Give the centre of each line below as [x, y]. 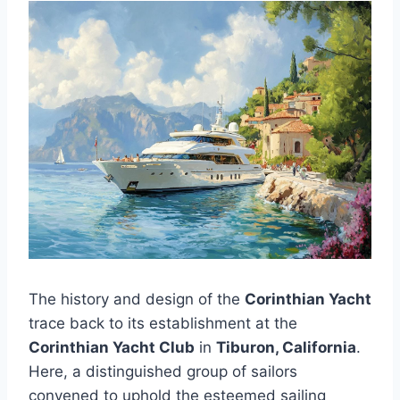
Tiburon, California [286, 348]
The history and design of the [137, 300]
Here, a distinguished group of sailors [163, 372]
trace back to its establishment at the [163, 324]
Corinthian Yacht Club [112, 348]
